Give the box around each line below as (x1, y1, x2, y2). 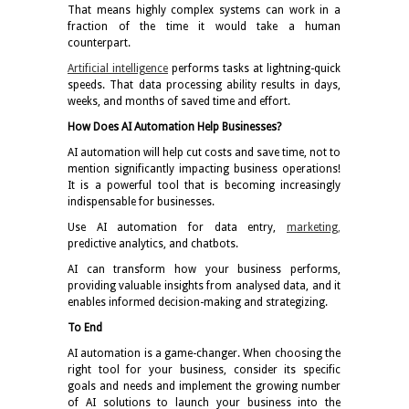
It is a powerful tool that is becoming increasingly (68, 178, 341, 192)
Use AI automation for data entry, (68, 220, 277, 234)
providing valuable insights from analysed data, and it (68, 278, 341, 292)
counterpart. (68, 36, 131, 49)
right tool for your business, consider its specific (68, 362, 341, 376)
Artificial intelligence (68, 61, 168, 75)
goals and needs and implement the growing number (68, 379, 341, 393)
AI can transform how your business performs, (68, 262, 341, 276)
